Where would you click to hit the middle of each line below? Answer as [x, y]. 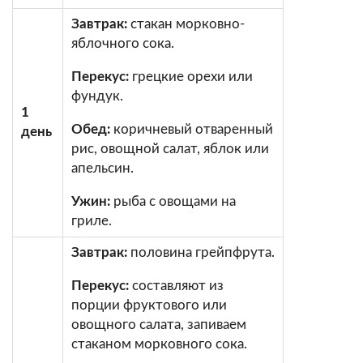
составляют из [176, 285]
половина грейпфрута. [201, 252]
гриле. [92, 220]
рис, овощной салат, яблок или [170, 148]
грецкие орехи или [191, 76]
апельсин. [102, 168]
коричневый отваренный [192, 129]
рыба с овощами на [173, 201]
